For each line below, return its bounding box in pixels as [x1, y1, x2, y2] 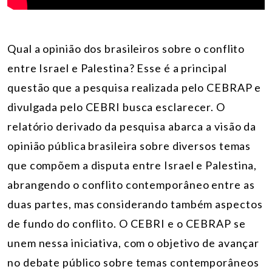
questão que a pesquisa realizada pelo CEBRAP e [7, 80, 262, 94]
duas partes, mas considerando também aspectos [7, 197, 263, 211]
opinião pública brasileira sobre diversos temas [7, 138, 251, 152]
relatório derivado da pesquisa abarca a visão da [7, 119, 257, 133]
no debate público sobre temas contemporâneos [7, 255, 259, 269]
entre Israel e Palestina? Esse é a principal [7, 61, 227, 75]
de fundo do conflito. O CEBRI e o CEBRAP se [7, 216, 246, 230]
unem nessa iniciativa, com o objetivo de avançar [7, 236, 260, 250]
